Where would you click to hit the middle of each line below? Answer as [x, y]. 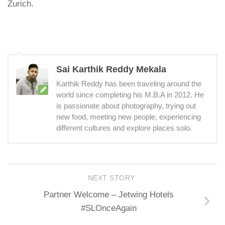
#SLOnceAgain [108, 208]
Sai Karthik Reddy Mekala [111, 69]
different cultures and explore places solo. [124, 128]
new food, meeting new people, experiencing [129, 117]
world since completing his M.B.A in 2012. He [130, 95]
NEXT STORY [113, 178]
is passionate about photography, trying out [126, 106]
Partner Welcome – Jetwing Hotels [108, 194]
